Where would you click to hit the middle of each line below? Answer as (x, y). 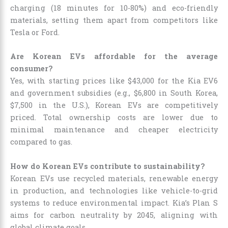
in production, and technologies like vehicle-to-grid (114, 190)
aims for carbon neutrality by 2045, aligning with (114, 215)
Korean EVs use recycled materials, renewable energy (114, 178)
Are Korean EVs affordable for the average (114, 56)
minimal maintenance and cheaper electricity (114, 130)
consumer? (32, 69)
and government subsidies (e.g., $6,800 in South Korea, (114, 93)
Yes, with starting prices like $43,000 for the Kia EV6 (114, 81)
